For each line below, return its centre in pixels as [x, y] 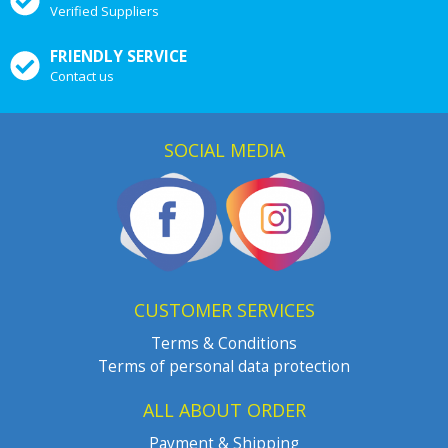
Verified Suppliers [104, 11]
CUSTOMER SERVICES [224, 310]
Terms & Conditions [224, 344]
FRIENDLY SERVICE [118, 57]
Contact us [82, 76]
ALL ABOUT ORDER [224, 410]
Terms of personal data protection [224, 367]
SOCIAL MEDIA [224, 150]
